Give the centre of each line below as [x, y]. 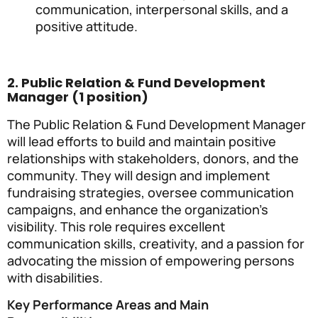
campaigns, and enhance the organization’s [138, 209]
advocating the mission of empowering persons [151, 260]
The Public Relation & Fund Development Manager [157, 124]
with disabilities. [55, 277]
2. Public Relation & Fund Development [136, 82]
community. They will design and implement [138, 175]
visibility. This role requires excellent [116, 226]
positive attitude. [87, 26]
